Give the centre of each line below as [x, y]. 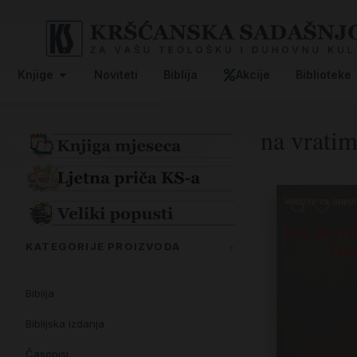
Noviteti [116, 74]
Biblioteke [324, 74]
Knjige [35, 74]
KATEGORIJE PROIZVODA [103, 247]
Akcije [253, 74]
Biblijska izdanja [65, 323]
